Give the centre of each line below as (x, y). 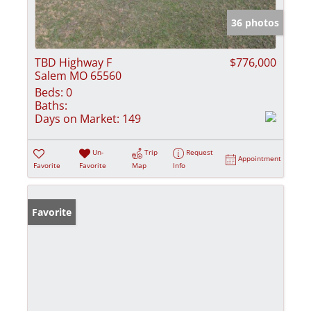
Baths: (51, 106)
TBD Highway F (73, 63)
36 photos (255, 23)
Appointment (260, 159)
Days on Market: (77, 119)
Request (200, 152)
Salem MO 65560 (78, 76)
